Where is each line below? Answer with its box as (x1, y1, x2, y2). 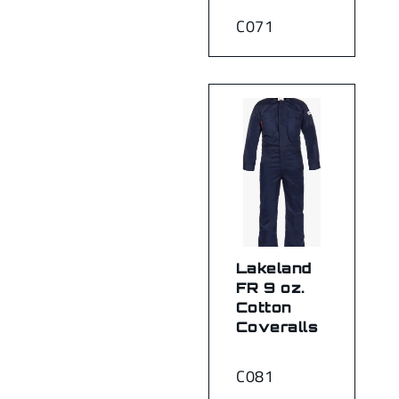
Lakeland (236, 258, 313, 277)
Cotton (236, 297, 292, 316)
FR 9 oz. (236, 278, 305, 297)
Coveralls (236, 317, 319, 336)
